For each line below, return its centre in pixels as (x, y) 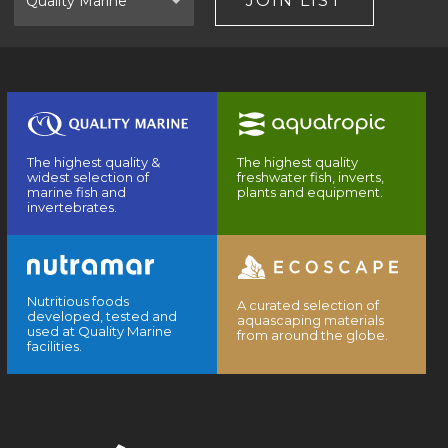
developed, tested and (102, 316)
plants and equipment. (309, 192)
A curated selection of (307, 305)
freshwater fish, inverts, (310, 177)
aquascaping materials (310, 320)
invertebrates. (72, 207)
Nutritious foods (78, 301)
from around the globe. (312, 335)
